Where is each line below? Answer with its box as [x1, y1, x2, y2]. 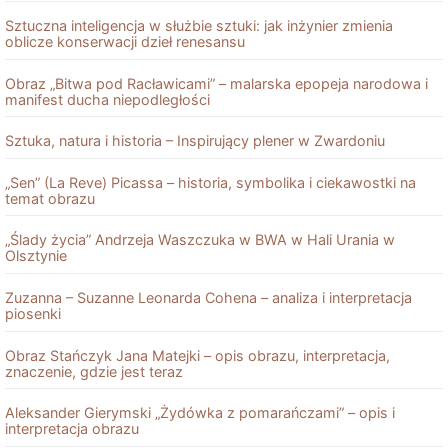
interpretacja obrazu [5, 420, 139, 438]
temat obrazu [5, 189, 95, 207]
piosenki [5, 305, 61, 322]
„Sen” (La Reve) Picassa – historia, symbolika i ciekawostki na [5, 173, 416, 191]
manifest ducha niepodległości [5, 90, 210, 108]
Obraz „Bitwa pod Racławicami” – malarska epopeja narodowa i [5, 74, 428, 92]
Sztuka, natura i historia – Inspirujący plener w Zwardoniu [5, 132, 385, 150]
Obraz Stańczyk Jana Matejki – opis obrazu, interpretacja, [5, 346, 390, 364]
